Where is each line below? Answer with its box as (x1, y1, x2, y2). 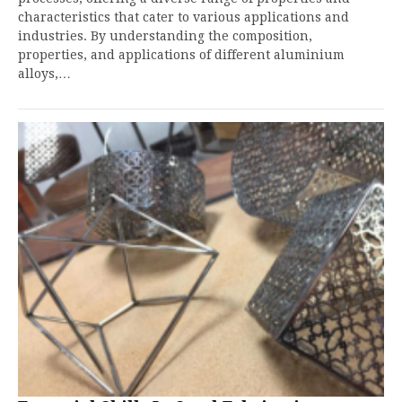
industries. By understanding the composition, (18, 29, 312, 43)
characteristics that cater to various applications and (18, 10, 349, 24)
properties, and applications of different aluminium (18, 48, 345, 62)
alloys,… (18, 66, 71, 81)
